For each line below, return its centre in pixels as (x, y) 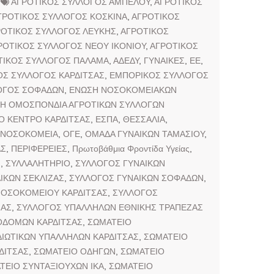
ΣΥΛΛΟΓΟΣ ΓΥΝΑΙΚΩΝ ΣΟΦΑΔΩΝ (136, 178)
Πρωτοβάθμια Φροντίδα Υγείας (131, 148)
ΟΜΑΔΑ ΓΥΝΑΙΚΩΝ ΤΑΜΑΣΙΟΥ (145, 134)
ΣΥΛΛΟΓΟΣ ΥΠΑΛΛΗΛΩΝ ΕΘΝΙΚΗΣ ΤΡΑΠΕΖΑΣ (110, 207)
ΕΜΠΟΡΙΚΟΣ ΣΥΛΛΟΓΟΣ (159, 75)
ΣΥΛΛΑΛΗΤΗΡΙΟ (38, 163)
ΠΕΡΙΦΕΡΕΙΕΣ (39, 148)
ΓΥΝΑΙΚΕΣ (164, 60)
